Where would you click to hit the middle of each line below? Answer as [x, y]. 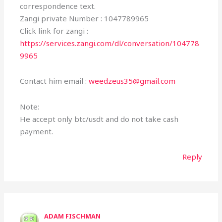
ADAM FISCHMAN [73, 216]
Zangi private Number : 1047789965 [84, 19]
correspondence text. [58, 6]
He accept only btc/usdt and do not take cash [99, 119]
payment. [37, 131]
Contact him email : [55, 81]
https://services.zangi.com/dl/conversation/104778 [110, 43]
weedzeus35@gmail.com [132, 81]
